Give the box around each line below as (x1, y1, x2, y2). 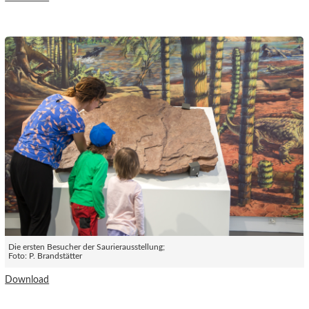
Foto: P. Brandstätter (8, 252, 83, 260)
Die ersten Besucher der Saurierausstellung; (8, 243, 166, 251)
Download (5, 275, 50, 286)
